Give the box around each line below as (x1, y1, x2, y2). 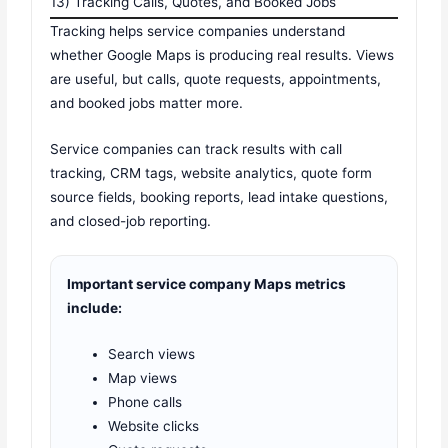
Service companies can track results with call (50, 141, 343, 158)
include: (67, 300, 123, 317)
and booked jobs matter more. (50, 95, 244, 112)
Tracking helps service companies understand (50, 23, 346, 40)
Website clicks (108, 417, 200, 434)
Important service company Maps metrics (67, 276, 347, 293)
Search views (108, 345, 196, 362)
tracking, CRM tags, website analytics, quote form (50, 165, 373, 182)
